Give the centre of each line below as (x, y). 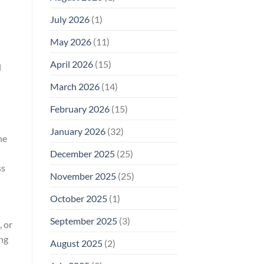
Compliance (139, 28)
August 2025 (76, 243)
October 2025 (78, 198)
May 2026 (70, 41)
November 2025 (83, 176)
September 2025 (83, 220)
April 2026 (71, 64)
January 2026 (77, 131)
